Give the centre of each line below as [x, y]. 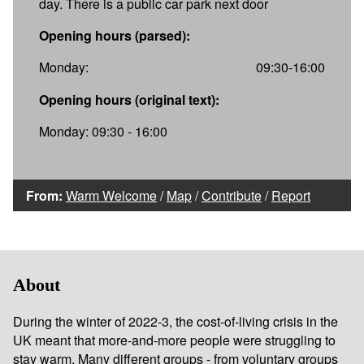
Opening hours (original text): [129, 99]
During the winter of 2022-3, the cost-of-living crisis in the [175, 322]
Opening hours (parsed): [115, 35]
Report [291, 195]
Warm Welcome [111, 195]
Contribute [232, 195]
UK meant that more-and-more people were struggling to [174, 340]
